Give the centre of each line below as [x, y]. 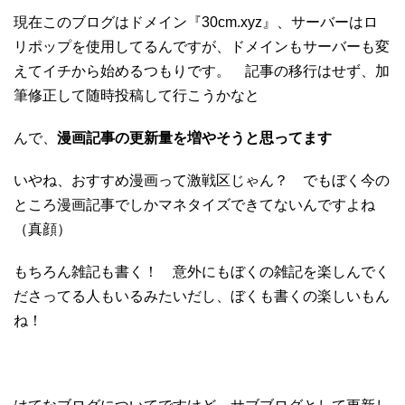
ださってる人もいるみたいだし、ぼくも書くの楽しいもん [202, 296]
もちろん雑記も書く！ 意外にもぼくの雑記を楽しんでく [202, 271]
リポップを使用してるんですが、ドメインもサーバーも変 [202, 46]
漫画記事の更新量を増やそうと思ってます [194, 137]
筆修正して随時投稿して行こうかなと [137, 95]
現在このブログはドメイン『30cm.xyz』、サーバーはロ [196, 22]
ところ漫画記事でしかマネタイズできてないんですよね [194, 204]
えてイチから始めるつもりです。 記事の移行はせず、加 [202, 71]
